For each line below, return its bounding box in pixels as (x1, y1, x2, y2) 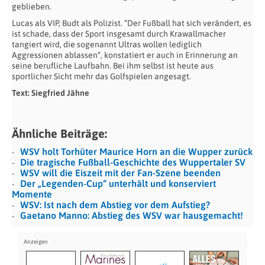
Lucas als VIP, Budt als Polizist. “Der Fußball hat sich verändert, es (12, 18, 251, 28)
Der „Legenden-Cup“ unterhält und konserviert (20, 178, 216, 189)
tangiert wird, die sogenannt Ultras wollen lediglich (12, 40, 202, 50)
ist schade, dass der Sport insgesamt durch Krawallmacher (12, 29, 226, 39)
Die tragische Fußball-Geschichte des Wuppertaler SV (20, 157, 245, 168)
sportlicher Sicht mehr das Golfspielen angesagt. (12, 72, 191, 82)
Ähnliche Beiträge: (12, 127, 107, 141)
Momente (12, 189, 52, 200)
